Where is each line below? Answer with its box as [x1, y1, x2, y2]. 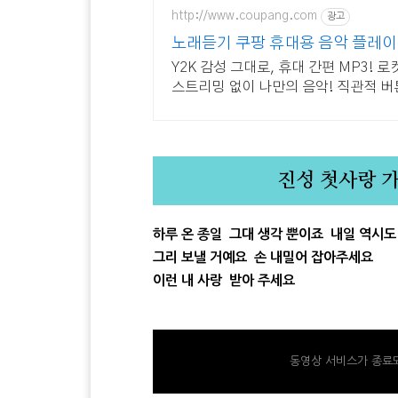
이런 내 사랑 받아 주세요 [153, 273, 298, 287]
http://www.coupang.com [171, 10, 317, 23]
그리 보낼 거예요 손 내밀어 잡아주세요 [153, 250, 377, 264]
